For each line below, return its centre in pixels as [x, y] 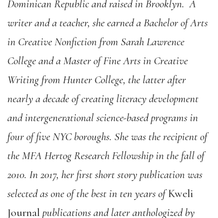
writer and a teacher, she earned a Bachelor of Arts [108, 23]
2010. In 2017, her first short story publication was [105, 175]
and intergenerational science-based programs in [103, 118]
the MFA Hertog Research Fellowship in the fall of [106, 156]
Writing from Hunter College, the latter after [97, 80]
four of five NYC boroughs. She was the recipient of [107, 137]
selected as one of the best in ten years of [88, 194]
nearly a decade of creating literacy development [103, 99]
